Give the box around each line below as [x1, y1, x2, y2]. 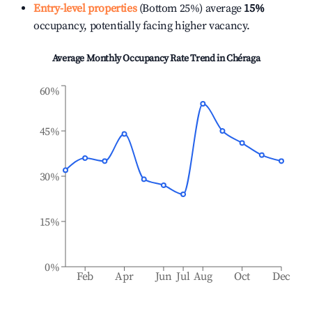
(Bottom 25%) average [136, 1, 242, 15]
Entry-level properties [33, 1, 137, 15]
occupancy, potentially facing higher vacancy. [33, 19, 251, 33]
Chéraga [226, 52, 260, 65]
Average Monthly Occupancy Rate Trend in [52, 52, 226, 65]
